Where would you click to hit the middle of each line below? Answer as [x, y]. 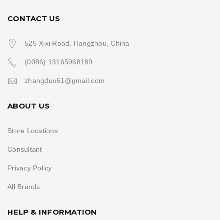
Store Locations [33, 130]
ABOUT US [28, 106]
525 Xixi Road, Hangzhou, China [77, 43]
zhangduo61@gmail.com [65, 80]
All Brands [24, 186]
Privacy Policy [30, 168]
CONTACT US [34, 18]
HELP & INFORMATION [52, 212]
